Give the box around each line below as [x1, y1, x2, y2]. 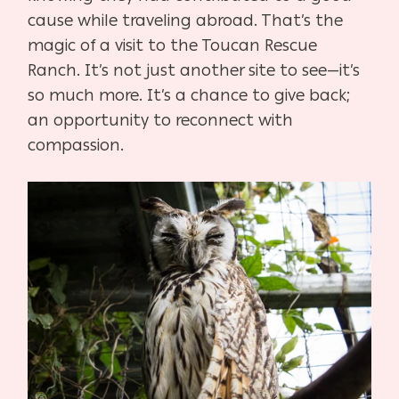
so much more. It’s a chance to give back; [28, 85, 351, 106]
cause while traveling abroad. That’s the [28, 11, 344, 31]
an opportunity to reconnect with [28, 110, 294, 131]
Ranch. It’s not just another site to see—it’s [28, 61, 361, 81]
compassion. [28, 135, 125, 156]
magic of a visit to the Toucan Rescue [28, 36, 318, 56]
